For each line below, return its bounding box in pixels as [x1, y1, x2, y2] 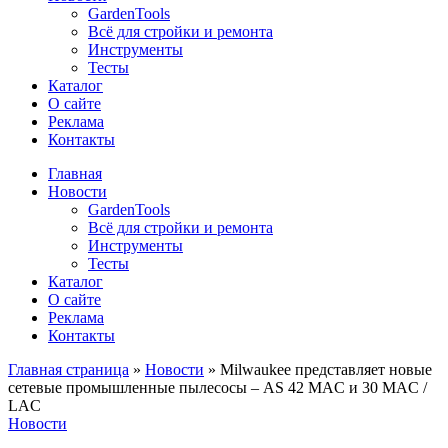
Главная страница [8, 360, 129, 378]
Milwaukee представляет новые [220, 360, 432, 378]
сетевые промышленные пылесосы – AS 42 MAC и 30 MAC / [8, 378, 427, 396]
